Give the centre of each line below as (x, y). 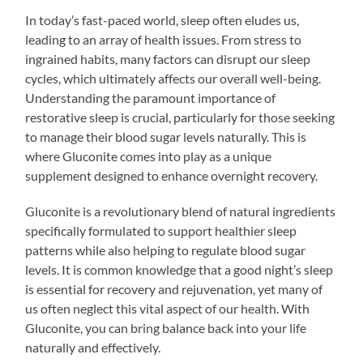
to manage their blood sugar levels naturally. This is (166, 136)
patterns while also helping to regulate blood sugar (166, 250)
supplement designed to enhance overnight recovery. (172, 175)
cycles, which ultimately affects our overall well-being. (173, 78)
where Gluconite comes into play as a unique (149, 156)
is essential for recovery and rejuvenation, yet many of (174, 288)
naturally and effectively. (93, 347)
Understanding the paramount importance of (151, 97)
